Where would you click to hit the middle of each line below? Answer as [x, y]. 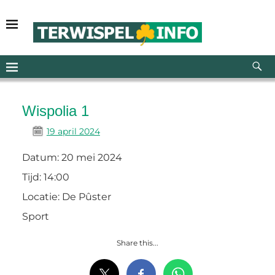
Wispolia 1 [55, 111]
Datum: [41, 158]
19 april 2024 [73, 132]
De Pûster [86, 197]
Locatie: [42, 197]
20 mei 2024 [91, 158]
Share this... [137, 243]
